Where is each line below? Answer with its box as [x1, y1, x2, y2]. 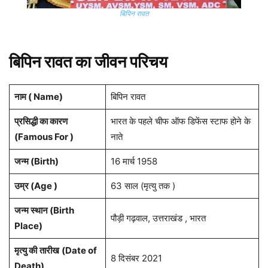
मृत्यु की [14, 245, 37, 257]
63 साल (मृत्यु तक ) [110, 180, 175, 192]
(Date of [61, 245, 97, 257]
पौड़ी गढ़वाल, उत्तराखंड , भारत [110, 212, 206, 224]
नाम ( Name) [14, 91, 63, 103]
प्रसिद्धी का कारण [14, 115, 68, 127]
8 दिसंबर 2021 [110, 252, 162, 264]
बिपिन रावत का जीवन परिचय [9, 52, 167, 72]
